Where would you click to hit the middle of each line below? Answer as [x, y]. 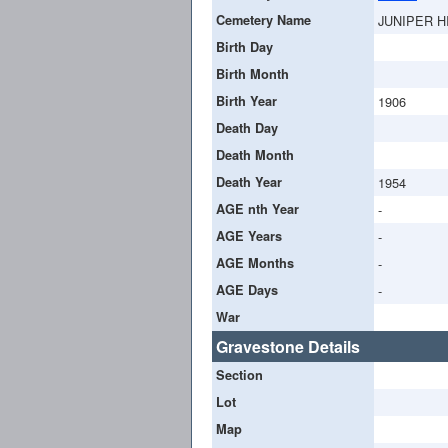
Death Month [255, 154]
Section [239, 374]
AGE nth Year [257, 208]
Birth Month [252, 73]
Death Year [249, 181]
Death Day [247, 127]
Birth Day [244, 46]
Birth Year [246, 100]
